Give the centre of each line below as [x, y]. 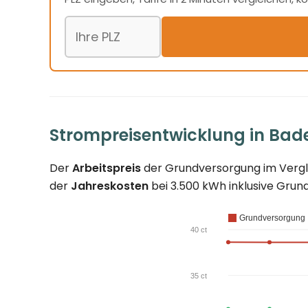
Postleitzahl [95, 24]
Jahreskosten [110, 186]
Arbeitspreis [107, 168]
